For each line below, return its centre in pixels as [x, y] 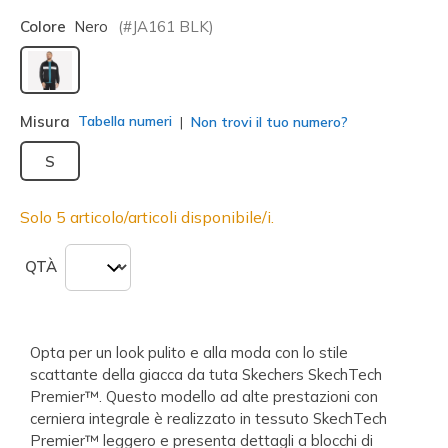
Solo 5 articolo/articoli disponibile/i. [147, 216]
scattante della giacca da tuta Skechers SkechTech [206, 374]
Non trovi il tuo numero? [267, 121]
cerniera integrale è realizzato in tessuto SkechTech [208, 418]
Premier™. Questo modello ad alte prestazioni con [204, 396]
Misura [45, 121]
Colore [43, 26]
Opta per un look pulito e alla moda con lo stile [189, 352]
